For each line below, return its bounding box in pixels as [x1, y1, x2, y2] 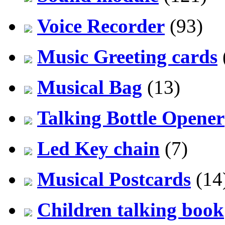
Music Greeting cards [37, 45, 217, 67]
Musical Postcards [37, 168, 191, 190]
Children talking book [37, 198, 224, 220]
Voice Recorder [37, 15, 165, 37]
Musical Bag [37, 76, 142, 98]
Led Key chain [37, 137, 160, 159]
